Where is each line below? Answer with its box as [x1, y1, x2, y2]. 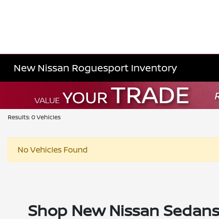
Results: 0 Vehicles [8, 113, 61, 121]
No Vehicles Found [18, 144, 88, 155]
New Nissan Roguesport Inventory [14, 61, 177, 74]
